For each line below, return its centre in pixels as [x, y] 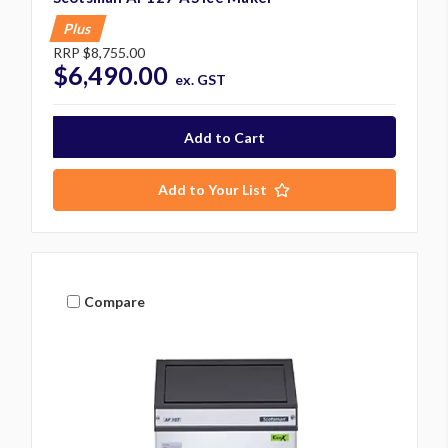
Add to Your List [212, 190]
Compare [115, 301]
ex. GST [201, 80]
